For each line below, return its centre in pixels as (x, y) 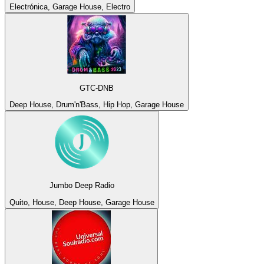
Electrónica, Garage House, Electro (70, 7)
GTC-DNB (97, 88)
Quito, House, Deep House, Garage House (82, 202)
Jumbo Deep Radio (82, 186)
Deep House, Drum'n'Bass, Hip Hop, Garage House (97, 104)
